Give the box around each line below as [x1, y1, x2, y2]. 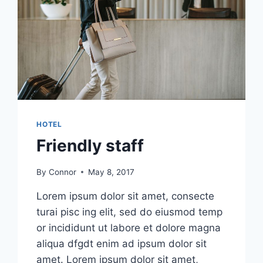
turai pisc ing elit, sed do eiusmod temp [36, 205, 223, 218]
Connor [48, 167, 76, 177]
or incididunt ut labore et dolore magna [36, 221, 221, 234]
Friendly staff [36, 136, 144, 156]
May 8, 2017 [87, 167, 134, 177]
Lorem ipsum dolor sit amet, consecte [36, 190, 215, 202]
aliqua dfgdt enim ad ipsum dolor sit [36, 237, 207, 249]
